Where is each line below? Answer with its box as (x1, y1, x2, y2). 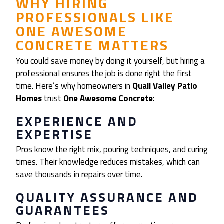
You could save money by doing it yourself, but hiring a (16, 54, 205, 68)
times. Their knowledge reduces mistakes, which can (16, 155, 200, 169)
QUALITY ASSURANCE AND (16, 187, 198, 207)
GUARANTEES (16, 200, 109, 220)
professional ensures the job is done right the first (16, 67, 192, 80)
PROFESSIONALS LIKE (16, 6, 174, 28)
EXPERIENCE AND (16, 111, 138, 131)
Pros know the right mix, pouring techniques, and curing (16, 143, 208, 156)
